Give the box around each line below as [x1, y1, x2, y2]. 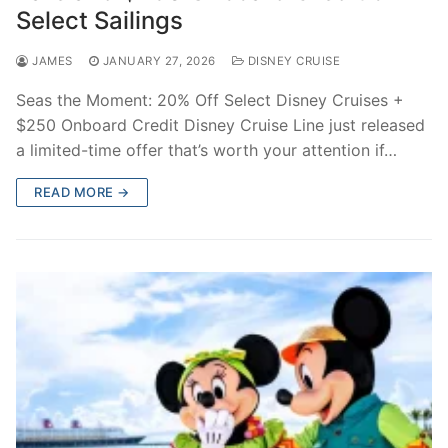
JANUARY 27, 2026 [102, 53, 216, 68]
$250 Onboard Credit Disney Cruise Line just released [16, 114, 425, 135]
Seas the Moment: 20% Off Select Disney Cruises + [16, 89, 404, 110]
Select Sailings [16, 5, 183, 35]
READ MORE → [34, 183, 130, 200]
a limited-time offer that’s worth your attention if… [16, 139, 397, 160]
